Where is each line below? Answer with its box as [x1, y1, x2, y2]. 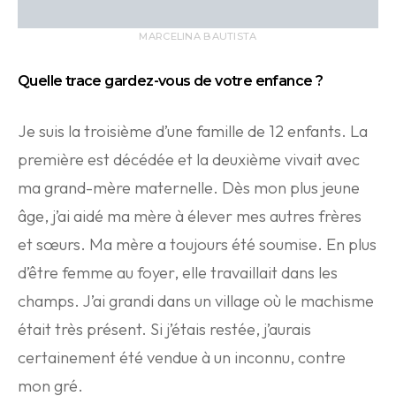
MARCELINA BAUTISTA [139, 30, 257, 42]
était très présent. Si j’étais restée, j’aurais [18, 319, 311, 339]
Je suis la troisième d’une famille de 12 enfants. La [18, 121, 368, 141]
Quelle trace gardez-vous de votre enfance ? [18, 72, 324, 89]
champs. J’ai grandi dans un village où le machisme [18, 291, 374, 311]
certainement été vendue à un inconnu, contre [18, 347, 346, 368]
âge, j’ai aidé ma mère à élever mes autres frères [18, 206, 362, 226]
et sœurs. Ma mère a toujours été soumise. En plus [18, 234, 377, 255]
